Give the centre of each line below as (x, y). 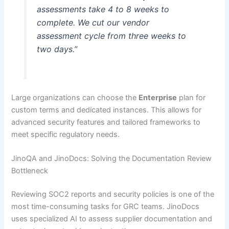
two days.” (57, 49)
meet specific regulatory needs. (66, 134)
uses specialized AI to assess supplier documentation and (112, 219)
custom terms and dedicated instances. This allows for (107, 110)
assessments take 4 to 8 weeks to (103, 9)
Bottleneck (30, 171)
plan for (191, 97)
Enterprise (158, 97)
